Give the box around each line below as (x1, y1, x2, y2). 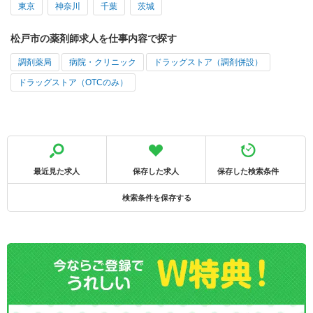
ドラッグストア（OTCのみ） (18, 77, 128, 87)
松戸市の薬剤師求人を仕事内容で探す (10, 32, 177, 44)
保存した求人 (133, 166, 180, 175)
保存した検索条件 (217, 166, 279, 175)
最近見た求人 (34, 166, 80, 175)
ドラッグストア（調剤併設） (154, 57, 263, 67)
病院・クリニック (69, 57, 136, 67)
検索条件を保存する (122, 193, 191, 202)
